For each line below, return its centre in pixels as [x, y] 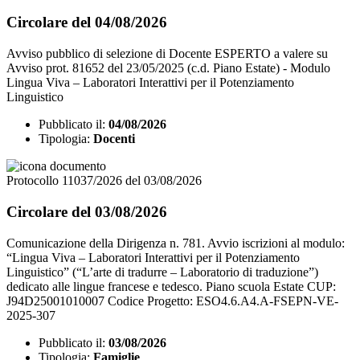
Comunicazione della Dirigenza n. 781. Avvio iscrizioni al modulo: [176, 243]
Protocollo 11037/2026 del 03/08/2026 [104, 181]
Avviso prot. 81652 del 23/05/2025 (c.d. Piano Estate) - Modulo [168, 68]
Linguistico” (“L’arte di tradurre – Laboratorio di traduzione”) [162, 272]
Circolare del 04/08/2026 [87, 22]
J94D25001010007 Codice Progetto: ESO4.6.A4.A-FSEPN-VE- [172, 301]
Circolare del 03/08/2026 [87, 211]
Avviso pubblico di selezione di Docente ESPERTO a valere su [167, 54]
